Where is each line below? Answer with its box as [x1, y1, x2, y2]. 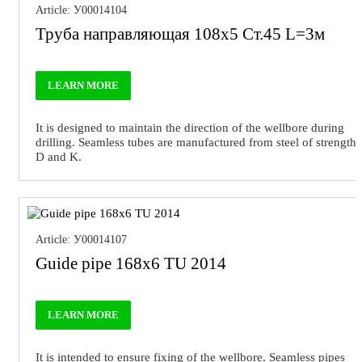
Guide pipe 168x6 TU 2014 [36, 255, 226, 272]
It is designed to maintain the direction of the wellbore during [36, 121, 344, 134]
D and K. [36, 150, 82, 163]
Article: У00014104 [36, 4, 127, 16]
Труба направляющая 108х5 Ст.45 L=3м [36, 25, 325, 43]
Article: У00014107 [36, 234, 127, 246]
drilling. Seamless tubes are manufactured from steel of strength [36, 136, 356, 149]
